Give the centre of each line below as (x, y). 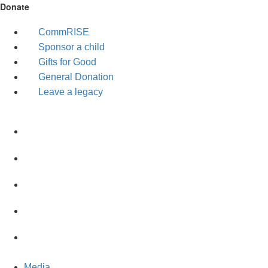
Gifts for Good (67, 62)
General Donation (76, 77)
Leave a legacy (71, 92)
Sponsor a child (71, 47)
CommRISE (64, 32)
